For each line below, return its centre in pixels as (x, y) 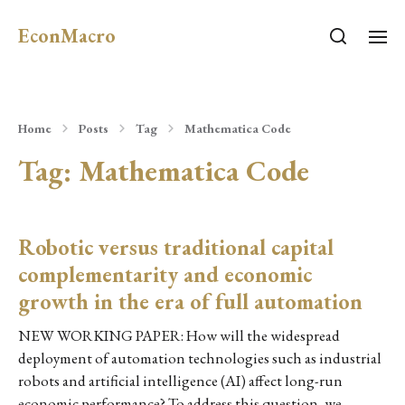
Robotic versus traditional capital (176, 247)
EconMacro (67, 36)
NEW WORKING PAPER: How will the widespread (179, 335)
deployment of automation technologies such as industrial (200, 358)
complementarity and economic (165, 274)
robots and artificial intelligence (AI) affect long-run (180, 381)
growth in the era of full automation (190, 301)
